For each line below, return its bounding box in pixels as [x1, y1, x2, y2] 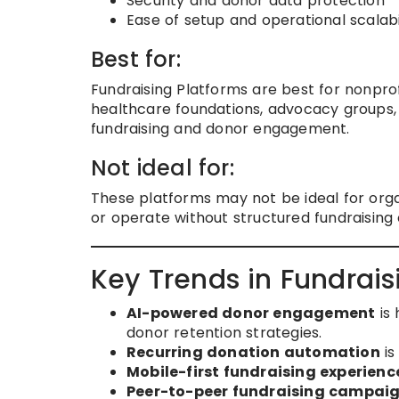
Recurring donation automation [126, 341, 380, 362]
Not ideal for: [91, 152, 234, 183]
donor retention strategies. [126, 322, 322, 343]
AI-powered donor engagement [126, 302, 376, 323]
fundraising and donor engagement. [91, 118, 350, 139]
